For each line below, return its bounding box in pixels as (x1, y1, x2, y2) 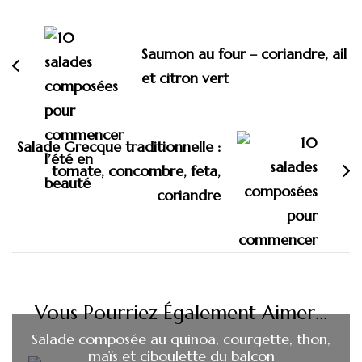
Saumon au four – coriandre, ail (141, 44, 347, 63)
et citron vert (141, 68, 229, 87)
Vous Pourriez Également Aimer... (35, 300, 327, 325)
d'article (11, 9, 94, 38)
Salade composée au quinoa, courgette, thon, (32, 329, 330, 348)
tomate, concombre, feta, (52, 161, 221, 180)
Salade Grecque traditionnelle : (17, 137, 221, 156)
